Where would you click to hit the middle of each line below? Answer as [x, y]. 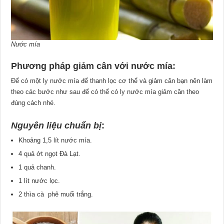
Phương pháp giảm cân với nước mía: [93, 66]
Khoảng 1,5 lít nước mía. [55, 140]
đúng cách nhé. [33, 102]
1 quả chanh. [37, 167]
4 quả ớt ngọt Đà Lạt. [50, 153]
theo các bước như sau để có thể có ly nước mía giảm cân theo [105, 91]
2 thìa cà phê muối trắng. [56, 194]
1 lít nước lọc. [39, 180]
